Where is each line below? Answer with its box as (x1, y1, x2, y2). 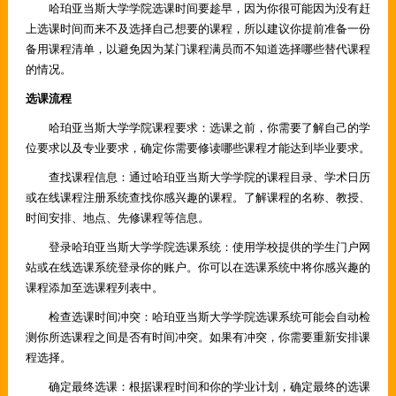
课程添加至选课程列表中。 (25, 279, 164, 296)
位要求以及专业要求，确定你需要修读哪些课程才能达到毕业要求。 (25, 140, 370, 156)
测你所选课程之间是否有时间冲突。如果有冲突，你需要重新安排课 (25, 329, 370, 346)
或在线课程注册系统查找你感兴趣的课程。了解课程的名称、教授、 (25, 189, 370, 206)
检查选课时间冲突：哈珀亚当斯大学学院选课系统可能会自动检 (25, 308, 370, 325)
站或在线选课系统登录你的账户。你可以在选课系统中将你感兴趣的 (25, 259, 370, 276)
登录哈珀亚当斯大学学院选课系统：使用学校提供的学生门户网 (25, 239, 370, 255)
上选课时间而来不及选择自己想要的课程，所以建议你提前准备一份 (25, 20, 370, 37)
